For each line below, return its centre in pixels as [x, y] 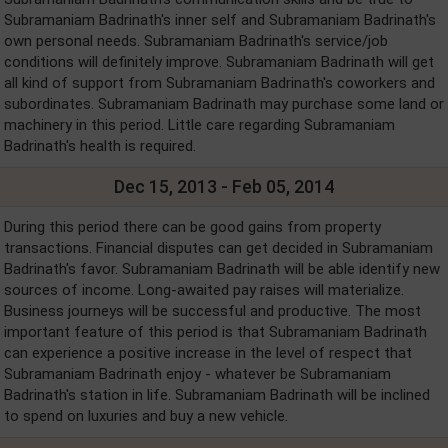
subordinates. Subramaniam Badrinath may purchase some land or [224, 104]
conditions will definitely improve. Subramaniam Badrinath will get [219, 62]
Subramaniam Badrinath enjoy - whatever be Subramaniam [197, 374]
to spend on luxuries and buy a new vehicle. [148, 416]
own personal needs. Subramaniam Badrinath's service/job [196, 41]
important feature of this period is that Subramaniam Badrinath [215, 332]
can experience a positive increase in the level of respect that [208, 353]
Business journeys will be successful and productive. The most [212, 311]
